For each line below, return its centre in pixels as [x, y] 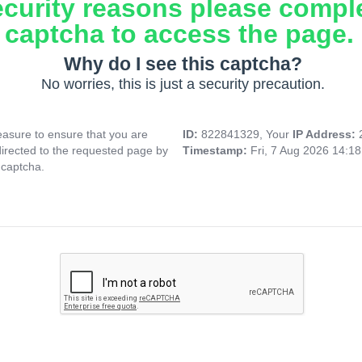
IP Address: [326, 135]
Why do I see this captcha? [183, 64]
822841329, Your [247, 135]
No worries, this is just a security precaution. [183, 84]
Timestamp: [217, 151]
